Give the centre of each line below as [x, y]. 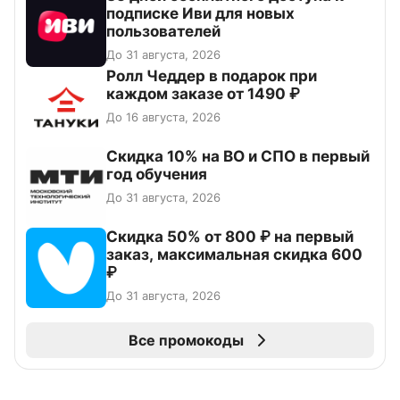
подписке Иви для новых [200, 14]
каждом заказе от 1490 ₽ [203, 94]
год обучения [157, 175]
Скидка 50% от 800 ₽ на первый [230, 237]
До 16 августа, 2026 [163, 117]
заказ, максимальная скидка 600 [234, 255]
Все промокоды [186, 341]
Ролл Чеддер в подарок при [212, 76]
